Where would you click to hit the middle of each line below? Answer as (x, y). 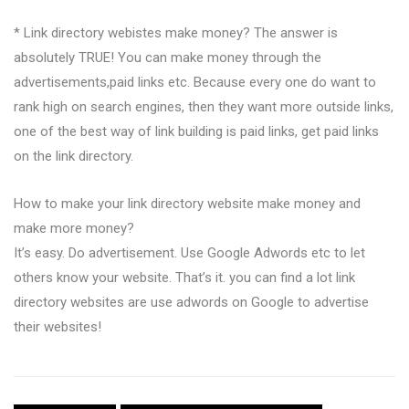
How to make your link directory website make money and (187, 203)
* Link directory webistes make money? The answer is (176, 32)
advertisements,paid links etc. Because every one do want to (195, 82)
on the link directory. (73, 156)
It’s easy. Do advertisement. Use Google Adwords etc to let (189, 252)
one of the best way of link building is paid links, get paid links (196, 131)
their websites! (58, 326)
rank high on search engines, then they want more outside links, (204, 106)
